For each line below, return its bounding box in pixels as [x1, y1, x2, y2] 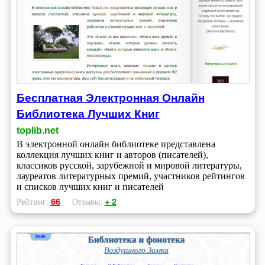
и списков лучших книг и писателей [16, 182, 164, 192]
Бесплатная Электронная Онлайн [16, 89, 205, 106]
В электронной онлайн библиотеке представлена [16, 139, 215, 150]
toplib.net [16, 125, 59, 136]
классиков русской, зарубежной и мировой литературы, [16, 160, 242, 171]
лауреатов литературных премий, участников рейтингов [16, 171, 245, 182]
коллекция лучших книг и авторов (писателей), [16, 150, 208, 160]
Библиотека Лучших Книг [16, 105, 160, 122]
